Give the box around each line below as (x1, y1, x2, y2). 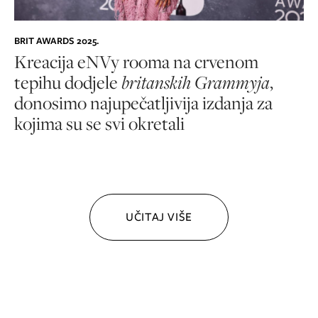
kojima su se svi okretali (14, 111, 185, 135)
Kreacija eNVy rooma (14, 49, 170, 73)
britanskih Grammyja (121, 70, 270, 94)
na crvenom (173, 49, 258, 73)
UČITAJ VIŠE (126, 208, 192, 225)
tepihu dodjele (14, 70, 121, 94)
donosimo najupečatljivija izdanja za (14, 90, 273, 114)
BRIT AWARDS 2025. (14, 33, 99, 48)
